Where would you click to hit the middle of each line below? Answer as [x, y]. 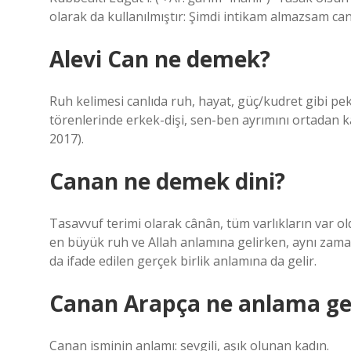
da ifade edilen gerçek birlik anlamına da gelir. [183, 261]
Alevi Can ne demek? [160, 59]
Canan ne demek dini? [167, 181]
